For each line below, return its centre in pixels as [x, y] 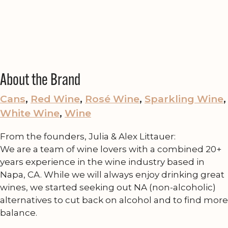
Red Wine [55, 98]
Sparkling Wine [184, 98]
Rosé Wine [112, 98]
